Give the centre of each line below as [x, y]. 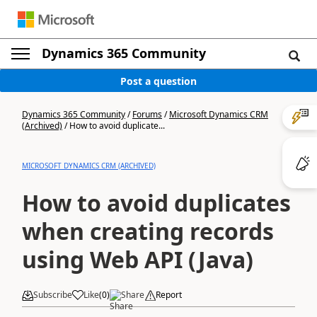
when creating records [148, 231]
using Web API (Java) [138, 259]
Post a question [158, 81]
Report [169, 295]
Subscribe [53, 295]
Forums [147, 114]
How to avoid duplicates [156, 203]
